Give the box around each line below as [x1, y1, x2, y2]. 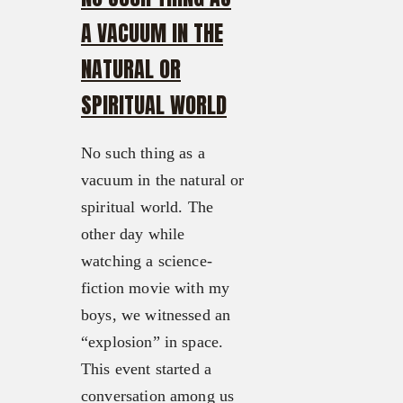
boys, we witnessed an [81, 306, 231, 325]
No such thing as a [81, 144, 205, 163]
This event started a [81, 360, 212, 379]
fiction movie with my [81, 279, 230, 298]
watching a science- [81, 252, 212, 271]
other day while [81, 225, 185, 244]
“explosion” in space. [81, 333, 224, 352]
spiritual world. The [81, 198, 213, 217]
